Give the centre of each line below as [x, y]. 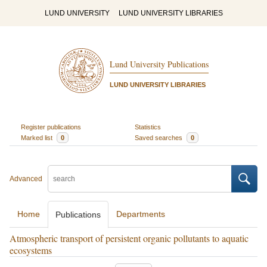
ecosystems [31, 250]
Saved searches [159, 137]
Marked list [37, 137]
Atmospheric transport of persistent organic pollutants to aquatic [129, 238]
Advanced [26, 179]
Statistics [148, 127]
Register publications [51, 127]
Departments [141, 214]
